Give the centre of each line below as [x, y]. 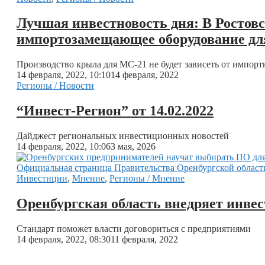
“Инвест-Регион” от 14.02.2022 [115, 111]
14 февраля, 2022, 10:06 [64, 147]
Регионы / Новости [55, 86]
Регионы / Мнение [147, 179]
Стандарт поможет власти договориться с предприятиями [134, 228]
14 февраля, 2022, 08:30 [64, 239]
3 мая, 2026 [133, 147]
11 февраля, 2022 [144, 239]
